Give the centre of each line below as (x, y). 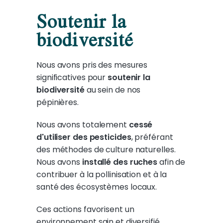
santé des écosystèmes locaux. (97, 187)
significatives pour (72, 78)
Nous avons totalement (83, 125)
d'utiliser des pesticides (84, 137)
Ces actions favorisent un (85, 210)
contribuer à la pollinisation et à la (102, 175)
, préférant (152, 137)
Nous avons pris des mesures (92, 65)
